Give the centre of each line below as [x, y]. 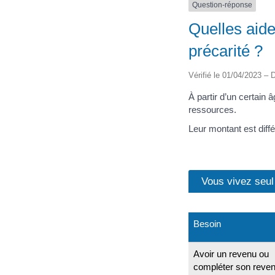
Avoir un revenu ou [231, 254]
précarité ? [226, 51]
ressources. [212, 109]
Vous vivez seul [238, 181]
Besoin [207, 223]
